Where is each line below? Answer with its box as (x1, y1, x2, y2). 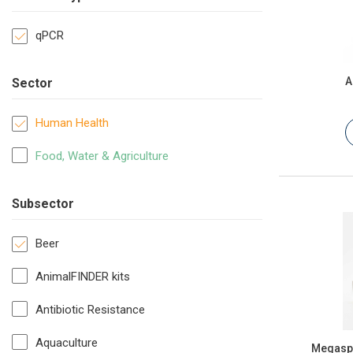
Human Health (35, 116, 109, 131)
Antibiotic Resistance (35, 303, 145, 318)
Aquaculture (35, 336, 98, 351)
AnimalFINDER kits (35, 269, 130, 284)
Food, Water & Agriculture (35, 149, 169, 164)
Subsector (12, 196, 74, 212)
